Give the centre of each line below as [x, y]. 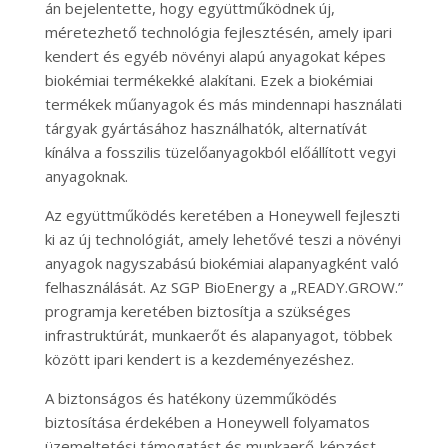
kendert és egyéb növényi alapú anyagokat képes [215, 56]
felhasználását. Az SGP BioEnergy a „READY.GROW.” [223, 287]
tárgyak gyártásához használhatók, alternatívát [205, 128]
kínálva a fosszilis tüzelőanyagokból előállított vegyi [220, 152]
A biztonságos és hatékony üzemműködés [190, 398]
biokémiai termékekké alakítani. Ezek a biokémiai [208, 80]
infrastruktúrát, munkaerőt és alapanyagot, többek [218, 335]
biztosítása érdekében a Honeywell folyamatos [207, 422]
